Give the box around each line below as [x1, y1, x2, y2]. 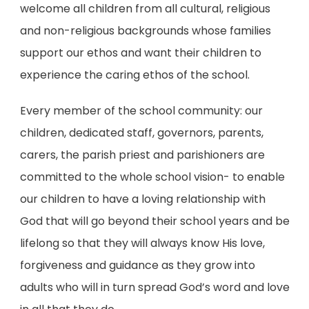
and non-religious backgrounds [19, 23, 189, 39]
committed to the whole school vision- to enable [19, 169, 285, 185]
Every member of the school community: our [19, 103, 263, 119]
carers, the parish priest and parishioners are [19, 147, 265, 163]
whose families [188, 23, 271, 39]
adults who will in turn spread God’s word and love [19, 279, 290, 295]
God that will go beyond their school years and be [19, 213, 290, 229]
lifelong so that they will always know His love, [19, 235, 265, 251]
